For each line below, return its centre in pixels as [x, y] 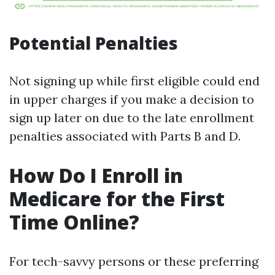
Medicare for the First [117, 199]
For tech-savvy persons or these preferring [134, 261]
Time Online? [74, 222]
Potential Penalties [94, 43]
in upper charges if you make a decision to [132, 99]
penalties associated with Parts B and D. [125, 136]
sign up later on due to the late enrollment [132, 118]
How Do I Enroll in [96, 175]
